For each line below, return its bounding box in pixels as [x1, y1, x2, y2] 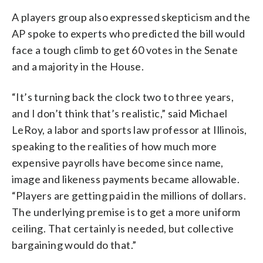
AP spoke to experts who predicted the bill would [12, 26, 245, 40]
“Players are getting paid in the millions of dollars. [12, 188, 247, 202]
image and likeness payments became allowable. [12, 172, 240, 186]
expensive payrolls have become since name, [12, 156, 224, 169]
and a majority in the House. [12, 59, 144, 73]
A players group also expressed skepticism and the [12, 10, 251, 23]
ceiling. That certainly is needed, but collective [12, 221, 234, 235]
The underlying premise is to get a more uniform [12, 205, 241, 218]
